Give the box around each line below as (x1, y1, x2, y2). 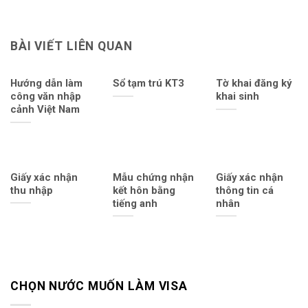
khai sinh (215, 90, 259, 103)
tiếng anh (113, 197, 158, 210)
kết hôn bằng (113, 184, 176, 197)
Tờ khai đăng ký (215, 77, 291, 90)
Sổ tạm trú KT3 (113, 77, 185, 90)
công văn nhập (10, 90, 81, 103)
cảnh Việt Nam (10, 103, 80, 116)
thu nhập (10, 184, 53, 197)
